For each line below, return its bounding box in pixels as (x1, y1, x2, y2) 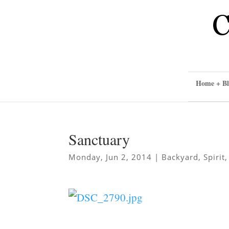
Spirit (203, 152, 225, 162)
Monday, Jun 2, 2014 (68, 152, 152, 162)
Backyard (162, 152, 199, 162)
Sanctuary (68, 129, 130, 149)
